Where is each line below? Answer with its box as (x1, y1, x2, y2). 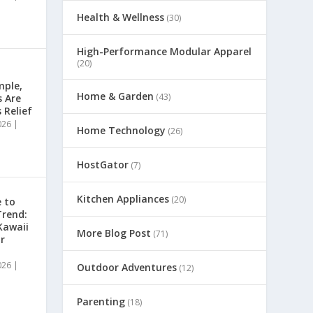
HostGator (77, 158, 129, 172)
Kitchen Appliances (77, 192, 170, 206)
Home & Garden (77, 89, 154, 103)
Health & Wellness (77, 10, 165, 24)
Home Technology (77, 124, 166, 138)
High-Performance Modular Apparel (77, 45, 252, 59)
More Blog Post (77, 226, 152, 240)
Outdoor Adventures (77, 261, 177, 275)
